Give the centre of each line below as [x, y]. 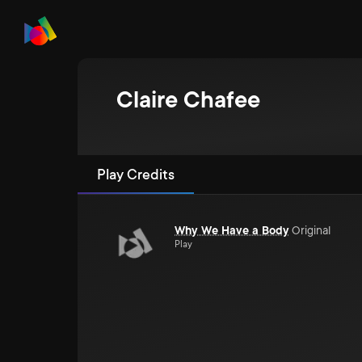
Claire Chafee [188, 100]
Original [311, 230]
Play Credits [136, 175]
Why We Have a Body [232, 230]
